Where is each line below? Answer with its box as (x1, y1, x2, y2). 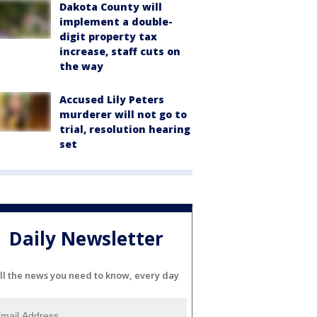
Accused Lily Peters (59, 93, 164, 106)
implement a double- (59, 15, 173, 28)
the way (59, 59, 103, 73)
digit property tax (59, 30, 157, 43)
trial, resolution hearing (59, 122, 190, 136)
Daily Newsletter (9, 226, 163, 252)
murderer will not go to (59, 108, 187, 121)
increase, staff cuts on (59, 45, 180, 58)
